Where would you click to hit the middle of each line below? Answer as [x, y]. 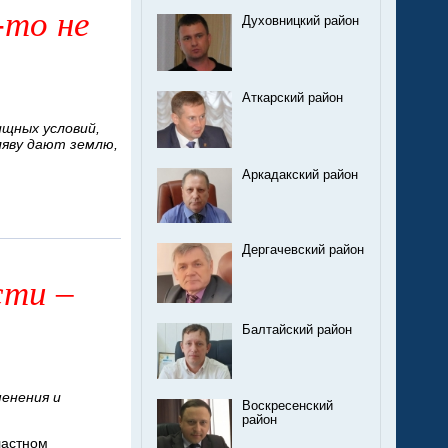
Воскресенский [287, 406]
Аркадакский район [300, 175]
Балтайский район [297, 330]
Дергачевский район [303, 250]
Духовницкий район [300, 21]
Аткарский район [292, 97]
